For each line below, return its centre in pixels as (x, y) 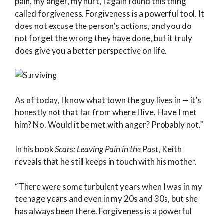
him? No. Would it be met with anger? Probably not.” (109, 124)
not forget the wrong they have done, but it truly (103, 38)
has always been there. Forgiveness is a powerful (103, 211)
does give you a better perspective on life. (91, 50)
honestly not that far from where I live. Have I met (106, 112)
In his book (35, 149)
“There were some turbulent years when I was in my (109, 186)
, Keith (170, 149)
